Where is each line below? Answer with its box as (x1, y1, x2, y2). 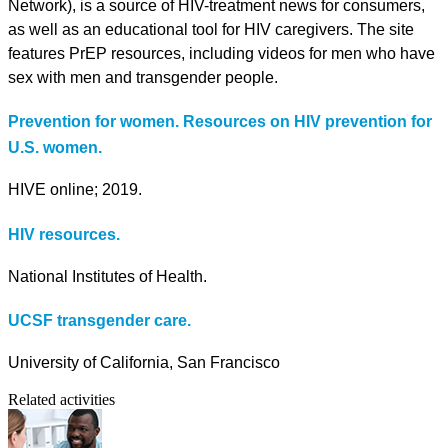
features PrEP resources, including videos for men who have (8, 44, 435, 62)
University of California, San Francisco (8, 354, 280, 372)
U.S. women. (8, 139, 110, 157)
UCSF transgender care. (8, 312, 191, 330)
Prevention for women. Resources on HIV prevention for (8, 113, 432, 131)
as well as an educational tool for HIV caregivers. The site (8, 20, 414, 38)
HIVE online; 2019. (8, 181, 142, 199)
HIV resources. (8, 225, 120, 243)
